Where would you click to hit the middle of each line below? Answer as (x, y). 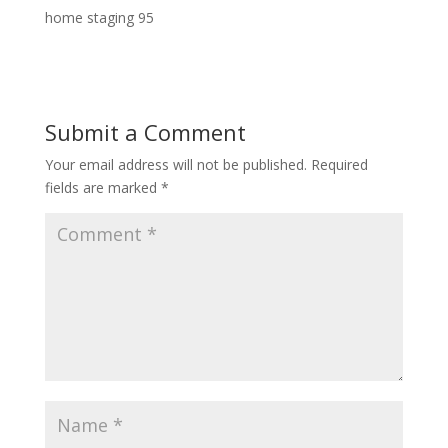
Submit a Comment (145, 131)
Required (339, 164)
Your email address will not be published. (175, 164)
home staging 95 (99, 17)
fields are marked (102, 187)
